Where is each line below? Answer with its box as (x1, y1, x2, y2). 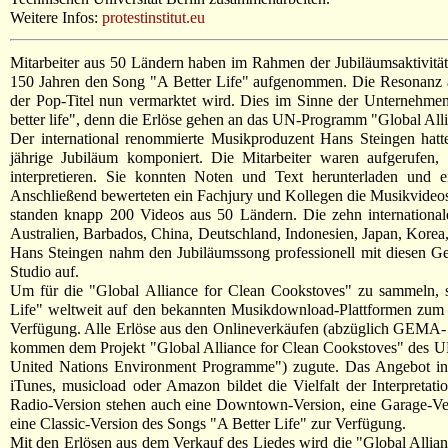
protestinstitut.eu (102, 8, 205, 26)
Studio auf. (10, 262, 79, 280)
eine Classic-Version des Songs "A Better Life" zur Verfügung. (10, 414, 406, 432)
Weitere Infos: (10, 8, 102, 26)
